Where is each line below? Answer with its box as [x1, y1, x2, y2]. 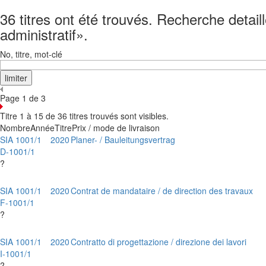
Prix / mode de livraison [72, 122, 160, 134]
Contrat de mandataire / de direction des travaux [71, 185, 253, 197]
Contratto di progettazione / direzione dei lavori [71, 236, 246, 248]
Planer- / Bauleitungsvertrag [71, 134, 175, 145]
